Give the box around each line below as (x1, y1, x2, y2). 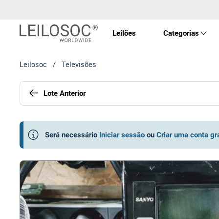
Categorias (163, 29, 199, 38)
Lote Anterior (44, 88, 86, 98)
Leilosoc (20, 59, 47, 69)
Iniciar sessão (99, 131, 145, 139)
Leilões (112, 28, 136, 38)
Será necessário (45, 131, 97, 139)
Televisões (62, 59, 96, 69)
